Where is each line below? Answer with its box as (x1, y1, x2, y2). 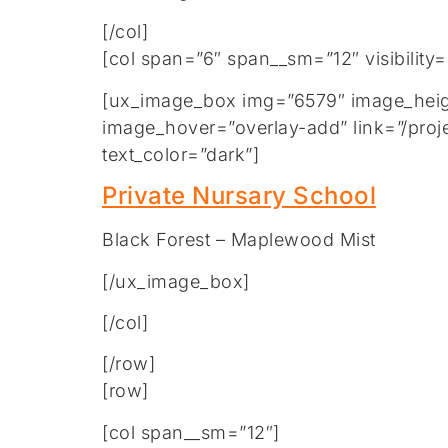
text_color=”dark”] (102, 143, 259, 165)
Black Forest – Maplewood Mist (102, 229, 376, 251)
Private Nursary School (102, 181, 376, 211)
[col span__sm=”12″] (102, 421, 280, 443)
